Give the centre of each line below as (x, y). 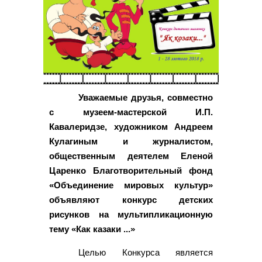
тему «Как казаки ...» (92, 229)
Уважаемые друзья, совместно (146, 97)
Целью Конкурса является (146, 252)
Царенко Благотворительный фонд (131, 170)
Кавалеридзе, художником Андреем (131, 126)
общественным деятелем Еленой (131, 156)
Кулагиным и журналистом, (131, 141)
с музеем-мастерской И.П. (131, 112)
